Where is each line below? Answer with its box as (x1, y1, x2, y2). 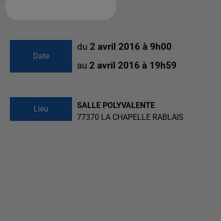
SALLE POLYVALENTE (77, 101, 155, 110)
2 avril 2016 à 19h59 (89, 60, 177, 71)
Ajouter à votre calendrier (13, 2, 101, 10)
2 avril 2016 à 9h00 (90, 41, 172, 52)
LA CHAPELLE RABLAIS (101, 112, 184, 122)
